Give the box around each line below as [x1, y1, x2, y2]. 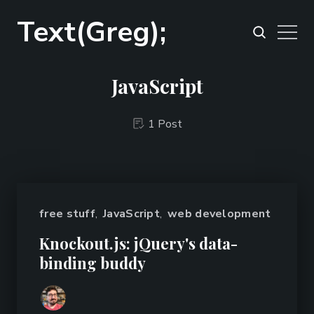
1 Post [147, 116, 182, 132]
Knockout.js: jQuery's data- [39, 233, 238, 254]
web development [168, 206, 271, 221]
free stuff [39, 206, 95, 221]
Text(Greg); [17, 13, 166, 51]
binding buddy [39, 252, 146, 273]
